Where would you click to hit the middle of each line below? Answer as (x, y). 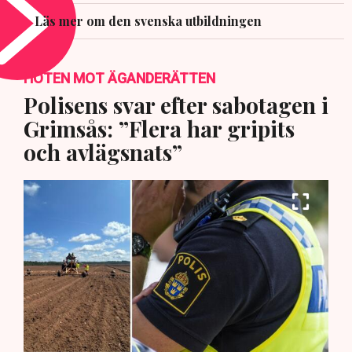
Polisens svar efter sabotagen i (176, 105)
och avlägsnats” (103, 152)
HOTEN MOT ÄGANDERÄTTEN (119, 79)
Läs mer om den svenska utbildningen (148, 21)
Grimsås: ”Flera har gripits (159, 129)
